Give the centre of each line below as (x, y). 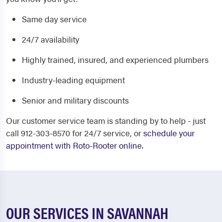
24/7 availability (51, 39)
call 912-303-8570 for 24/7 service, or (75, 133)
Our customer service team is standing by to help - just (106, 120)
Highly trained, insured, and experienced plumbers (115, 59)
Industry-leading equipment (73, 80)
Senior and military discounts (75, 100)
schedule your (169, 133)
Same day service (54, 19)
